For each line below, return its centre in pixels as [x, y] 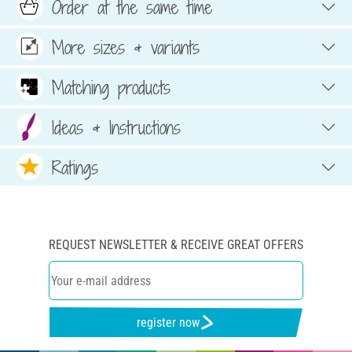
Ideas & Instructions [116, 127]
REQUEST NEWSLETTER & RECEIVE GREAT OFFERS [176, 245]
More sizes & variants [126, 47]
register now [169, 322]
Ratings [75, 167]
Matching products [111, 87]
